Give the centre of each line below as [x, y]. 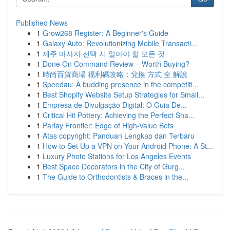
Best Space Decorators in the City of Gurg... [114, 166]
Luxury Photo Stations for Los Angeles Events [117, 156]
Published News [42, 23]
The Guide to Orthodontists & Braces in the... [116, 177]
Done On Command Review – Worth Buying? [116, 64]
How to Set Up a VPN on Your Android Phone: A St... [128, 146]
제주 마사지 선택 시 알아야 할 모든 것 [104, 53]
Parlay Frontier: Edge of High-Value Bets [108, 125]
